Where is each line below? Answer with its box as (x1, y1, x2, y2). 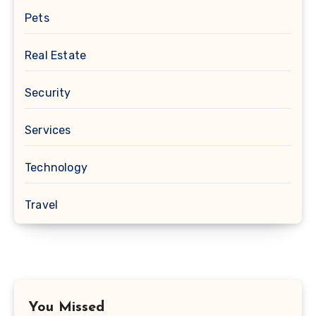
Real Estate (25, 49, 87, 63)
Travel (25, 198, 59, 212)
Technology (25, 161, 87, 175)
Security (25, 86, 71, 100)
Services (25, 123, 71, 138)
